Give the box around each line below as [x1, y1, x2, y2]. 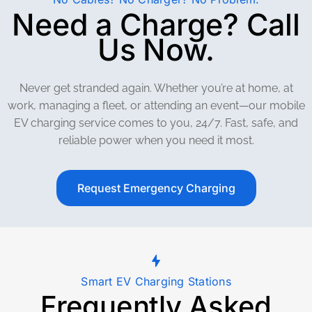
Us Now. [97, 31, 215, 68]
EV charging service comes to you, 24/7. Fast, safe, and [14, 116, 298, 130]
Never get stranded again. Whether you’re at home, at [19, 81, 293, 95]
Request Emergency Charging [77, 181, 235, 195]
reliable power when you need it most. [58, 134, 254, 147]
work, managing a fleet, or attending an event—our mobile [7, 99, 305, 112]
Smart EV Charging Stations [81, 274, 231, 288]
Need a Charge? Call [12, 6, 300, 42]
